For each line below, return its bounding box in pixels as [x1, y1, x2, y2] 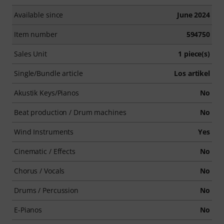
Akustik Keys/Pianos [14, 88, 79, 97]
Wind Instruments [14, 127, 74, 136]
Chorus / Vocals [14, 166, 65, 175]
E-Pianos [14, 205, 42, 214]
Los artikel [174, 68, 210, 78]
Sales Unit [14, 49, 47, 58]
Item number [14, 29, 57, 39]
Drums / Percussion [14, 185, 79, 195]
